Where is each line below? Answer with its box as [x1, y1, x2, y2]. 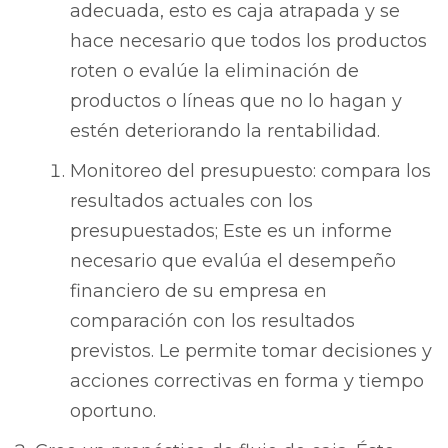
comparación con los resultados [70, 309, 355, 332]
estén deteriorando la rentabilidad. [70, 119, 380, 142]
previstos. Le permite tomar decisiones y [70, 339, 432, 362]
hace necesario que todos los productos [70, 29, 427, 52]
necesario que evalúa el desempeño [70, 249, 396, 272]
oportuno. [70, 399, 156, 422]
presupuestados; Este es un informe [70, 219, 392, 242]
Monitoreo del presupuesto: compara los [70, 159, 431, 182]
